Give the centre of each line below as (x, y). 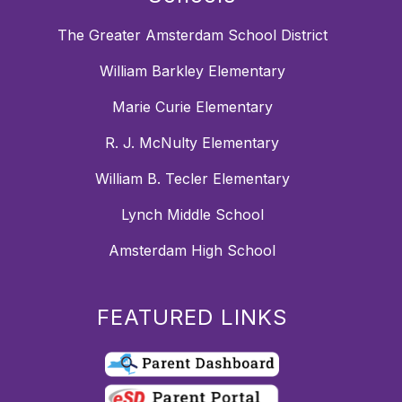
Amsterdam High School (192, 250)
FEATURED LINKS (192, 317)
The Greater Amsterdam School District (192, 35)
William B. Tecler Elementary (192, 178)
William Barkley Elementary (192, 70)
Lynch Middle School (192, 214)
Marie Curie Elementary (192, 106)
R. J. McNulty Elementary (192, 142)
